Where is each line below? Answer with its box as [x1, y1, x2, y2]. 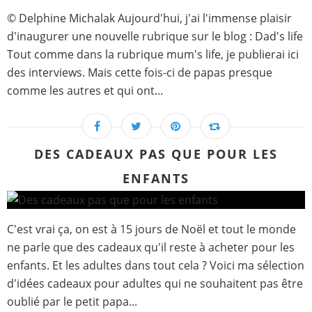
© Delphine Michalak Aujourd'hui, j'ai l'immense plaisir [7, 10, 292, 26]
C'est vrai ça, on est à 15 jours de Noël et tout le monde [7, 221, 296, 237]
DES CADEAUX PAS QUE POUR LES [34, 146, 278, 163]
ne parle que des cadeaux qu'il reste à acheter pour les [7, 240, 295, 256]
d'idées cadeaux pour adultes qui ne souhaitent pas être [7, 276, 303, 292]
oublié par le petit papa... [7, 294, 137, 310]
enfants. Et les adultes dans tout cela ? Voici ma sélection [7, 258, 304, 274]
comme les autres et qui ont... [7, 83, 163, 99]
